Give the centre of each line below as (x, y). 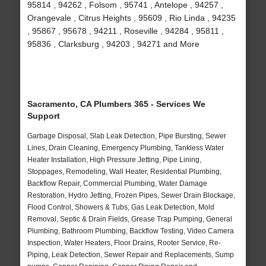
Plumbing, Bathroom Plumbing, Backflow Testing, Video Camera (130, 231)
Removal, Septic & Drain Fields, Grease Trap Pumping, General (129, 219)
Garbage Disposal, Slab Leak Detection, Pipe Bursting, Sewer (126, 136)
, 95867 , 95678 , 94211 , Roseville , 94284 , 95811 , (125, 31)
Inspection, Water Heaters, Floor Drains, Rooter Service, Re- (124, 243)
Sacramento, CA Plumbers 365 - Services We (116, 104)
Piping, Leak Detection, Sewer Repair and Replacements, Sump (130, 255)
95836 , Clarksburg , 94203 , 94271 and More (113, 44)
